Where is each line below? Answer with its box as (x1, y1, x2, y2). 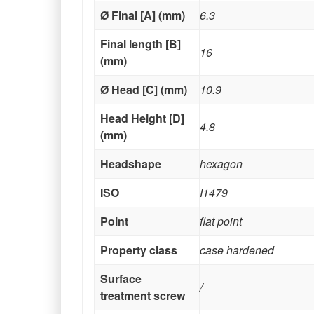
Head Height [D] (100, 109, 184, 126)
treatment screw (100, 287, 185, 303)
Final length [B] (100, 35, 181, 52)
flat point (200, 212, 242, 229)
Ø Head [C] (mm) (100, 81, 187, 97)
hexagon (200, 155, 243, 172)
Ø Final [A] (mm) (100, 6, 185, 23)
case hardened (200, 241, 274, 258)
